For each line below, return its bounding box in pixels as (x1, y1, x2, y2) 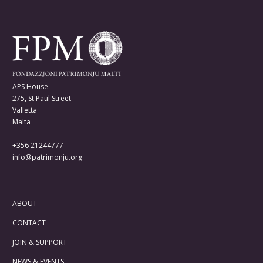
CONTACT (12, 218, 46, 228)
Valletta (12, 105, 37, 116)
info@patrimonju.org (12, 152, 82, 163)
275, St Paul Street (12, 93, 71, 104)
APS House (12, 82, 48, 92)
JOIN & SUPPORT (12, 237, 67, 248)
